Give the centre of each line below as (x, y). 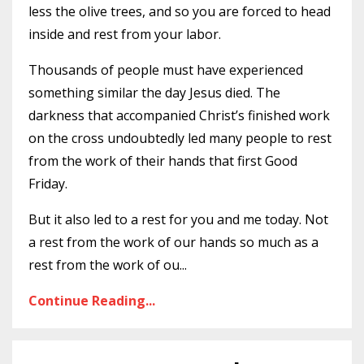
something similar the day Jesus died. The (154, 93)
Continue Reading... (92, 301)
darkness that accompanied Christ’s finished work (179, 115)
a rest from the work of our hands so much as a (173, 242)
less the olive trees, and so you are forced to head (180, 11)
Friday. (50, 184)
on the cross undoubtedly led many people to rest (180, 138)
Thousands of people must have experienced (166, 70)
